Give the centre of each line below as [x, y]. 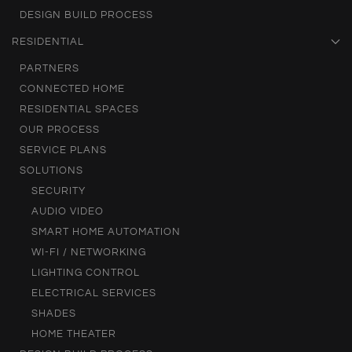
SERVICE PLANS [63, 150]
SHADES [54, 314]
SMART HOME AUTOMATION [106, 232]
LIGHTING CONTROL [86, 273]
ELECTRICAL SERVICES [94, 293]
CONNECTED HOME [72, 89]
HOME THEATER [74, 334]
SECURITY [59, 191]
